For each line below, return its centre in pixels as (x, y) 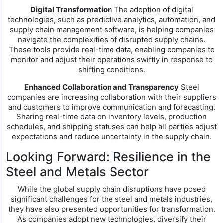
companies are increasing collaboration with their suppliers (111, 97)
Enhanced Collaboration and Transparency (101, 87)
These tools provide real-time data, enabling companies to (111, 50)
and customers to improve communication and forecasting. (111, 107)
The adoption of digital (152, 10)
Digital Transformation (71, 10)
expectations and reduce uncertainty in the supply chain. (111, 137)
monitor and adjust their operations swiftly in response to (111, 59)
